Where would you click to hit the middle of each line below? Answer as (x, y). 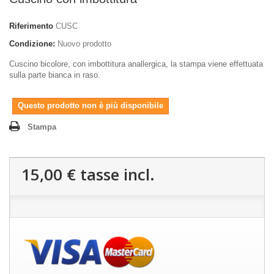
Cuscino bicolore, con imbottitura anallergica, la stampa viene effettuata (136, 64)
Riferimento (31, 26)
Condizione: (32, 43)
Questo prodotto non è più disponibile (91, 105)
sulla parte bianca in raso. (55, 75)
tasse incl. (115, 174)
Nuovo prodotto (84, 43)
